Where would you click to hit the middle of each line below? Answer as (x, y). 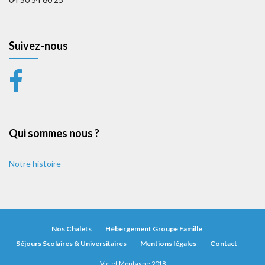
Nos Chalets (71, 229)
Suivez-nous (38, 46)
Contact (224, 243)
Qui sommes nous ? (54, 133)
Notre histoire (35, 164)
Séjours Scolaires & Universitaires (71, 243)
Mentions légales (168, 243)
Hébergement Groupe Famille (153, 229)
